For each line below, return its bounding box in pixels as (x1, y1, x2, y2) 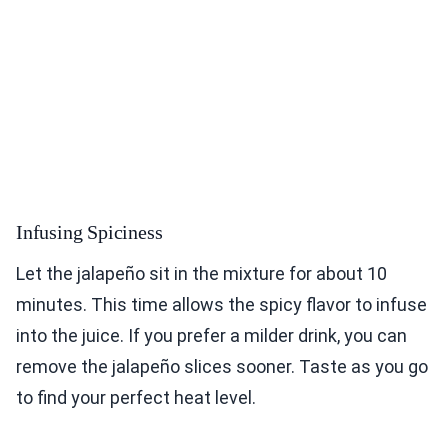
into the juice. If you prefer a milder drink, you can (16, 325, 407, 347)
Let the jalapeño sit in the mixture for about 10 (16, 263, 387, 285)
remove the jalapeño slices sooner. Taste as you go (16, 356, 428, 378)
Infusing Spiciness (16, 221, 163, 244)
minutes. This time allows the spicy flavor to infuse (16, 294, 427, 316)
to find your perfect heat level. (16, 387, 256, 409)
